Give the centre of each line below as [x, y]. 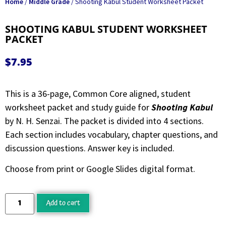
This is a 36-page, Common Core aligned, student [98, 93]
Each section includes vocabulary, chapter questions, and [111, 134]
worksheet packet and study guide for [78, 107]
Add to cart [63, 203]
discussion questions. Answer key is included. [90, 148]
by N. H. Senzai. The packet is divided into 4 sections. [104, 121]
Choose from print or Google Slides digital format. [100, 169]
